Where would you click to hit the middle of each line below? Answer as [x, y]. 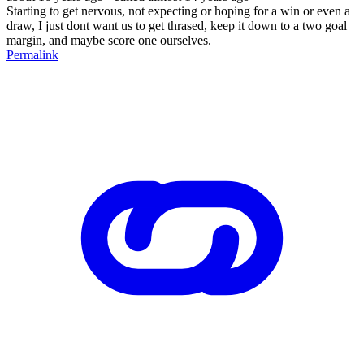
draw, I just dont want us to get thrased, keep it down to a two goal [177, 25]
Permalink [32, 54]
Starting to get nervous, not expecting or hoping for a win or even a [178, 11]
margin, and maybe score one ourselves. [109, 40]
